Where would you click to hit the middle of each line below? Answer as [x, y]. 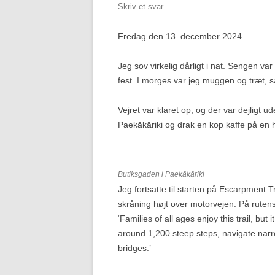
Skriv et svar [141, 6]
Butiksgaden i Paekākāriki [161, 174]
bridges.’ [134, 248]
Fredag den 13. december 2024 [180, 36]
